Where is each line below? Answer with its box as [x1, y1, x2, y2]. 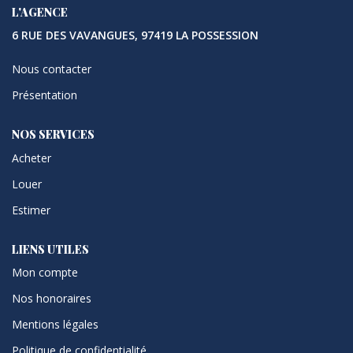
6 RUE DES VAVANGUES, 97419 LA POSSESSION [12, 28, 258, 43]
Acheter [12, 150, 51, 165]
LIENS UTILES [12, 241, 89, 257]
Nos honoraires [12, 291, 91, 307]
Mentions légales [12, 317, 98, 333]
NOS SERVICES [12, 127, 95, 143]
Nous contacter [12, 61, 91, 77]
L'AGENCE [12, 4, 68, 20]
